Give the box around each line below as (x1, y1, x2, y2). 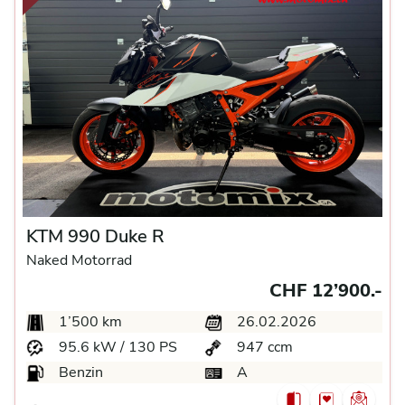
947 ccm (233, 336, 293, 357)
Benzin (55, 362, 103, 382)
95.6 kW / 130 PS (55, 336, 177, 357)
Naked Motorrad (26, 250, 132, 270)
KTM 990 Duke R (26, 223, 165, 249)
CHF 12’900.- (269, 278, 382, 303)
